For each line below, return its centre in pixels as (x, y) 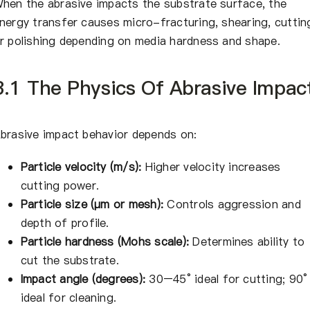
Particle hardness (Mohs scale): (105, 241)
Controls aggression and (232, 204)
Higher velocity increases (211, 166)
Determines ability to (247, 241)
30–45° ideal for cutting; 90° (227, 279)
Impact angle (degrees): (83, 279)
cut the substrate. (70, 260)
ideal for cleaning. (69, 297)
